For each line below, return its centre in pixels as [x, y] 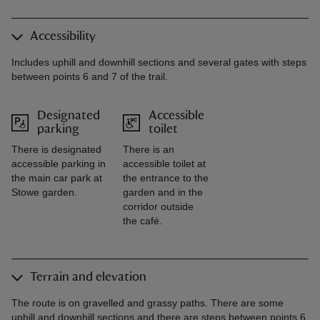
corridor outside [158, 207]
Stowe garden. [44, 192]
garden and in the [163, 192]
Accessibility [63, 37]
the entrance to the [166, 178]
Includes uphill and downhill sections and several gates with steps [159, 62]
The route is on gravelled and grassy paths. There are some [147, 303]
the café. [142, 221]
